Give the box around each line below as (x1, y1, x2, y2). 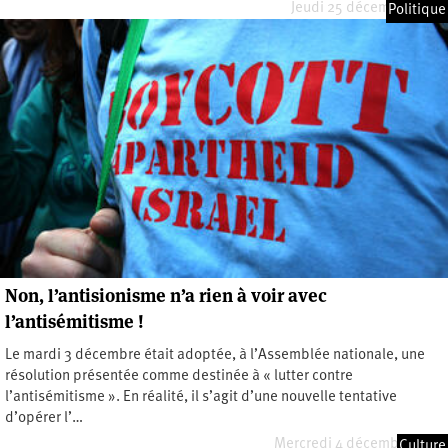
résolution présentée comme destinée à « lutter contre (5, 368, 353, 384)
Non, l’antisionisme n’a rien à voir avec (5, 283, 327, 307)
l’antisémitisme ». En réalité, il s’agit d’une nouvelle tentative (5, 389, 397, 405)
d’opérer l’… (5, 410, 83, 426)
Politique (388, 2, 446, 18)
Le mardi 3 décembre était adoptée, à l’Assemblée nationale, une (5, 347, 425, 363)
